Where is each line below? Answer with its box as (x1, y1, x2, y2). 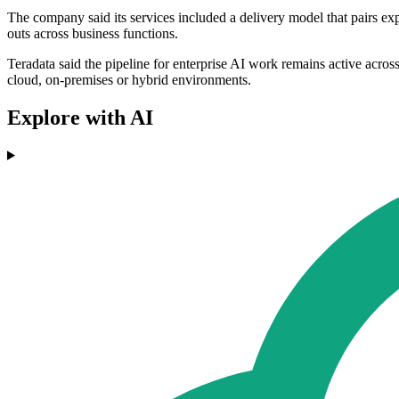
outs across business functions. (7, 26, 178, 42)
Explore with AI (7, 105, 153, 129)
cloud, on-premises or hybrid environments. (7, 72, 251, 88)
